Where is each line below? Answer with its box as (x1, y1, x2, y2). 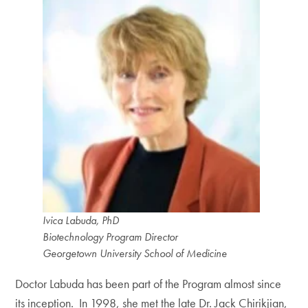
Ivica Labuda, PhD (43, 213, 120, 228)
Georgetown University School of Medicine (43, 246, 228, 261)
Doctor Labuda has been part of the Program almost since (15, 276, 282, 291)
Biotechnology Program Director (43, 230, 179, 244)
